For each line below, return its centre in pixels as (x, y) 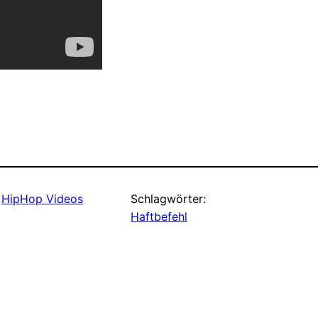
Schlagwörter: (168, 198)
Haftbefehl (159, 216)
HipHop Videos (42, 198)
